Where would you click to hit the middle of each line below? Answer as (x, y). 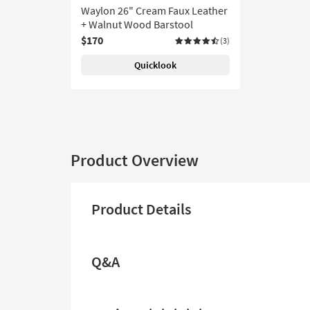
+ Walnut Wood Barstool (137, 25)
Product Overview (135, 161)
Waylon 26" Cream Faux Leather (154, 11)
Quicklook (155, 65)
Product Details (141, 209)
